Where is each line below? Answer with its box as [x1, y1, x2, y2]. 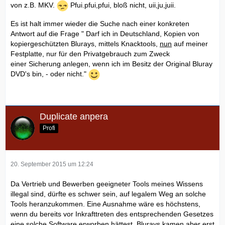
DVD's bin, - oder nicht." [11, 70, 88, 78]
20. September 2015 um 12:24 [11, 160, 93, 168]
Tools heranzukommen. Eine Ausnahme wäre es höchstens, [11, 199, 200, 208]
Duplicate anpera [40, 111, 108, 122]
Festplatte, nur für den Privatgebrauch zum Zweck [11, 50, 170, 58]
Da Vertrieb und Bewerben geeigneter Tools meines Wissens [11, 179, 203, 188]
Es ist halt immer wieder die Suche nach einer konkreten [11, 20, 189, 28]
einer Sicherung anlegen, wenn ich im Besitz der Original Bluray [11, 60, 212, 68]
